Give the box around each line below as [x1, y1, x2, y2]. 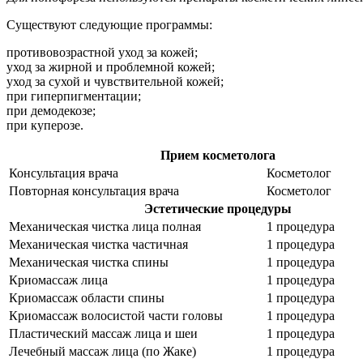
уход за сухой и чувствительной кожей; [6, 74, 224, 88]
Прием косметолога [160, 147, 275, 162]
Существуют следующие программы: [6, 17, 212, 32]
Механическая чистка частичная [9, 237, 188, 251]
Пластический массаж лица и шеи [9, 326, 198, 340]
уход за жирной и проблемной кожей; [6, 59, 215, 74]
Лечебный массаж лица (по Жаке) [9, 344, 196, 358]
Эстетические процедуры [143, 201, 292, 216]
